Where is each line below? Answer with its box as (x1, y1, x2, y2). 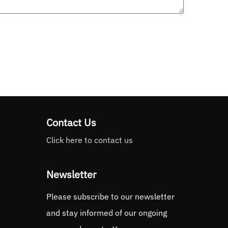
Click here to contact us (46, 135, 133, 145)
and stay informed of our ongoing (46, 208, 167, 218)
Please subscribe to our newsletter (46, 191, 175, 202)
